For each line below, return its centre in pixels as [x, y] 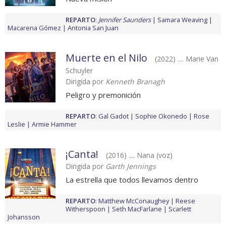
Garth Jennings [131, 166]
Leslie [16, 124]
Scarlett [180, 209]
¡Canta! [82, 154]
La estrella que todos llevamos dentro [132, 180]
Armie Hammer [54, 124]
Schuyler [79, 71]
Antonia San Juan [93, 28]
